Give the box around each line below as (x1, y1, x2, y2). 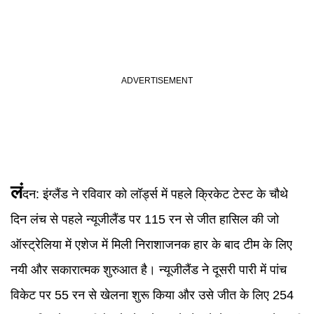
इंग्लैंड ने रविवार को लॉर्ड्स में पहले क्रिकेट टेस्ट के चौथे (43, 187, 288, 201)
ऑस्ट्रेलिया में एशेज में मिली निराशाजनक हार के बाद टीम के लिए (11, 238, 292, 252)
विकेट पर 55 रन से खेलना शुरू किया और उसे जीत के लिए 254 (11, 288, 294, 302)
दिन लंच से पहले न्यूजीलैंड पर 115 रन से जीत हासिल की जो (11, 212, 279, 226)
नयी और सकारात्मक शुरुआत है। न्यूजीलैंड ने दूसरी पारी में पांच (11, 263, 287, 277)
